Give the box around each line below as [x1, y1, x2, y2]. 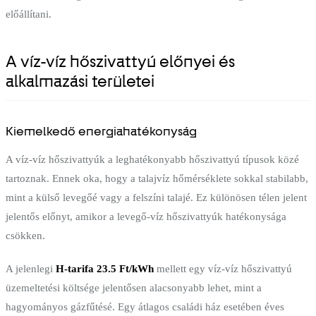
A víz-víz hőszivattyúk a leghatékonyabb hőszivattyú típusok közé [6, 153, 299, 165]
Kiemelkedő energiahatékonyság [6, 123, 197, 138]
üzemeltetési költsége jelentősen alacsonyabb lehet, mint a [6, 281, 262, 293]
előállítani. [6, 8, 51, 20]
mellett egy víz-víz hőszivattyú [154, 262, 292, 274]
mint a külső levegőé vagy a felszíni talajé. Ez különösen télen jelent [6, 191, 307, 203]
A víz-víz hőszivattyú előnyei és [6, 51, 235, 71]
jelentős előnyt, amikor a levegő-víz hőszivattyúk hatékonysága [6, 210, 286, 222]
